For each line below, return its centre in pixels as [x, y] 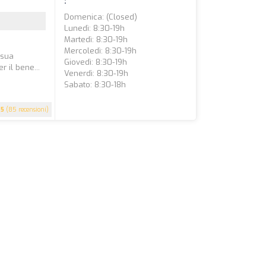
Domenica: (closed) [101, 17]
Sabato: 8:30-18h [95, 85]
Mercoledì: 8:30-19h [101, 51]
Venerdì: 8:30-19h [96, 73]
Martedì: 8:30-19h [96, 39]
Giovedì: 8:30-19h [96, 62]
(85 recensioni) [27, 110]
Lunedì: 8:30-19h [95, 28]
